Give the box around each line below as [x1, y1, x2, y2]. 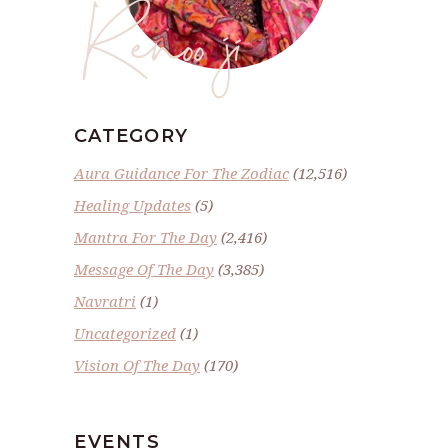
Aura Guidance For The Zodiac [74, 163, 289, 184]
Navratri [74, 291, 136, 312]
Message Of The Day [74, 259, 214, 280]
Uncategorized [74, 323, 176, 344]
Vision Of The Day [74, 355, 200, 376]
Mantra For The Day [74, 227, 217, 248]
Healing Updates [74, 195, 191, 216]
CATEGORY [74, 125, 189, 148]
